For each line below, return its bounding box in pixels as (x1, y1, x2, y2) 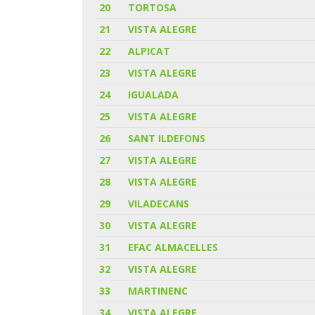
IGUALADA (128, 87, 179, 101)
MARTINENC (128, 283, 188, 297)
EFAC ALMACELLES (128, 240, 219, 254)
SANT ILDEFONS (128, 131, 206, 145)
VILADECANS (128, 196, 190, 210)
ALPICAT (128, 44, 171, 58)
